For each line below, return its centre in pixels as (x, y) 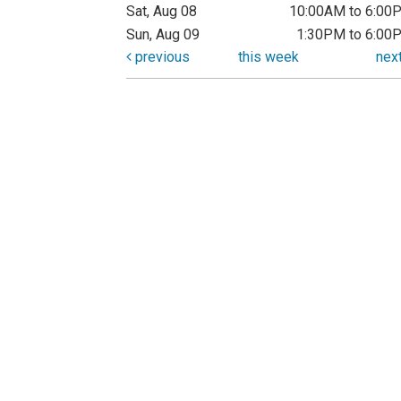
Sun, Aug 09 (163, 35)
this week (269, 57)
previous (161, 57)
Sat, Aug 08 (162, 12)
